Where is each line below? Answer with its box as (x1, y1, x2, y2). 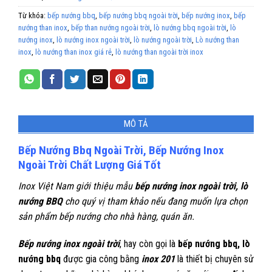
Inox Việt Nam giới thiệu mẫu (18, 180, 132, 192)
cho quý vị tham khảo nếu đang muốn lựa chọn (65, 195, 248, 207)
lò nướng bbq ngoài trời (154, 22, 226, 32)
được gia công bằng (63, 253, 141, 265)
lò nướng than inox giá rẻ (35, 47, 112, 56)
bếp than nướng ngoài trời (71, 22, 150, 32)
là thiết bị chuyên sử (175, 253, 254, 265)
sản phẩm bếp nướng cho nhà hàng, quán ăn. (18, 210, 194, 222)
